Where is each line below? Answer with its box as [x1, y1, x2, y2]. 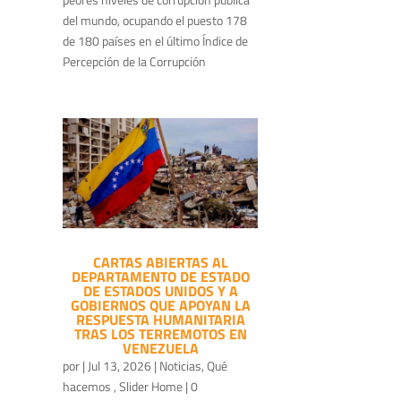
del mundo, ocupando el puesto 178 [63, 11, 247, 30]
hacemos [63, 377, 114, 397]
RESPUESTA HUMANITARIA [75, 309, 245, 331]
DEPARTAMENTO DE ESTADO [71, 266, 250, 288]
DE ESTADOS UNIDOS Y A [82, 280, 238, 303]
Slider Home [119, 377, 183, 397]
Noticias [159, 356, 201, 376]
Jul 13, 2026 [88, 356, 151, 376]
